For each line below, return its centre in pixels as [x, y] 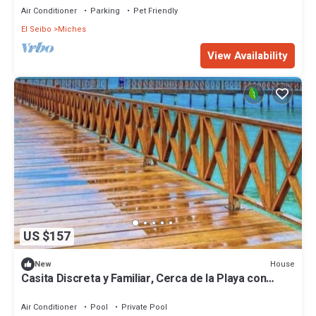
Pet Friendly [156, 11]
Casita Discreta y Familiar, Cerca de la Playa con [144, 279]
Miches [72, 29]
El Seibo [36, 29]
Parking [105, 11]
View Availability [248, 55]
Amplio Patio [54, 292]
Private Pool [144, 308]
